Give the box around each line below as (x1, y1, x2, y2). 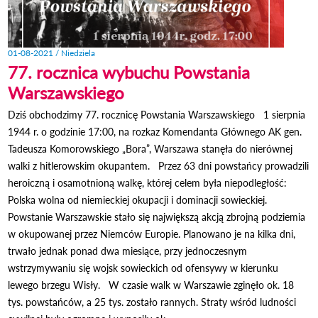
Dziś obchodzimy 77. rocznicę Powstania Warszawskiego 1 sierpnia (8, 108, 306, 121)
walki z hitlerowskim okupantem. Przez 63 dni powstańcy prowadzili (8, 159, 309, 172)
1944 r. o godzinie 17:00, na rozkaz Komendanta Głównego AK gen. (8, 125, 302, 138)
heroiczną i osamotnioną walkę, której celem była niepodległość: (8, 176, 287, 189)
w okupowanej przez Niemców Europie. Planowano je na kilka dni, (8, 227, 296, 240)
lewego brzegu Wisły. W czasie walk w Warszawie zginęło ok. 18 (8, 278, 295, 291)
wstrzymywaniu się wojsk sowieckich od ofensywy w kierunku (8, 261, 279, 274)
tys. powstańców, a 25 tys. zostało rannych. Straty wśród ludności (8, 295, 297, 308)
